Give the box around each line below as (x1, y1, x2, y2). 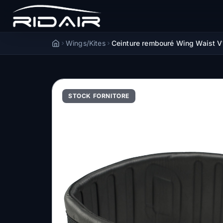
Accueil (51, 39, 76, 48)
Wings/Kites (66, 39, 106, 47)
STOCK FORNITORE (68, 92, 129, 100)
